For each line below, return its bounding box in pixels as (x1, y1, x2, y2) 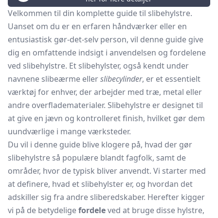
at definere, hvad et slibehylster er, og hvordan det (8, 179, 193, 189)
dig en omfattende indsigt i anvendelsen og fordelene (8, 47, 206, 58)
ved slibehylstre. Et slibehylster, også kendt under (8, 60, 189, 71)
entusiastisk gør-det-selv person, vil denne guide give (8, 34, 203, 45)
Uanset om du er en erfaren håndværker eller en (8, 21, 187, 32)
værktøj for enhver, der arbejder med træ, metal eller (8, 87, 202, 97)
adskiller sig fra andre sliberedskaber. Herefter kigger (8, 192, 205, 202)
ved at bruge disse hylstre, (106, 205, 204, 216)
